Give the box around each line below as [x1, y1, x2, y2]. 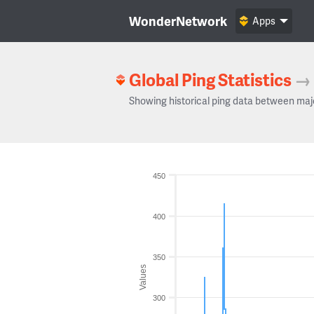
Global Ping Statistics [129, 68, 292, 91]
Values [138, 264, 148, 290]
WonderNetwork [129, 12, 227, 29]
